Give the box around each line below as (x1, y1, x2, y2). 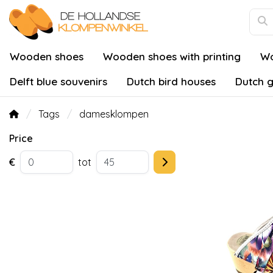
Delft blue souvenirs (10, 75, 107, 88)
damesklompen (79, 108, 149, 120)
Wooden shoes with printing (103, 50, 241, 63)
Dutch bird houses (127, 75, 216, 88)
